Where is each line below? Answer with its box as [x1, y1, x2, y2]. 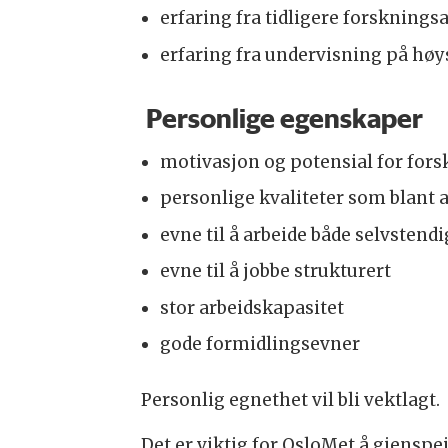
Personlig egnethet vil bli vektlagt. [140, 389, 440, 412]
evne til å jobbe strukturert [159, 260, 391, 283]
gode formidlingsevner [159, 333, 360, 356]
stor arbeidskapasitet [159, 296, 344, 319]
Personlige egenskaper [140, 100, 423, 135]
